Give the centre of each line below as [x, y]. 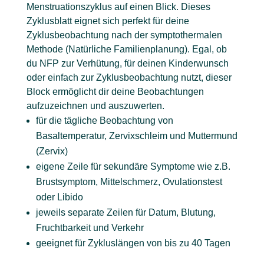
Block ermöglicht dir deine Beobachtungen [115, 92]
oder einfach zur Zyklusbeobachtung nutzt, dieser [129, 77]
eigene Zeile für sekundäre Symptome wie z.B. [133, 166]
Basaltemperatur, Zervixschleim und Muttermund [136, 136]
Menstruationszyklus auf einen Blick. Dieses [118, 7]
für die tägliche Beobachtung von [104, 121]
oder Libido [59, 197]
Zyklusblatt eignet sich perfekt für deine [108, 21]
